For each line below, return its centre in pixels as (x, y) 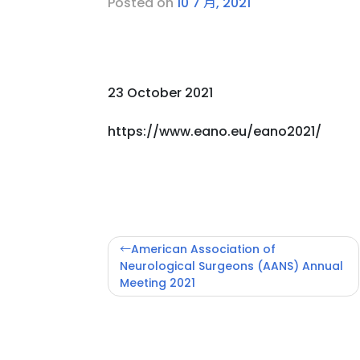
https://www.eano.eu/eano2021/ (215, 131)
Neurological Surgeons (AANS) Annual (231, 266)
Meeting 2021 (157, 282)
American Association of (203, 249)
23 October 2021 (160, 92)
